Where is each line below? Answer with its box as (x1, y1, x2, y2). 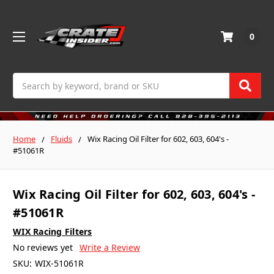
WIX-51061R (34, 257, 84, 269)
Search (13, 73, 41, 86)
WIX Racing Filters (13, 225, 92, 237)
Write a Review (79, 241, 140, 253)
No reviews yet (13, 241, 73, 253)
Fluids (51, 133, 72, 145)
